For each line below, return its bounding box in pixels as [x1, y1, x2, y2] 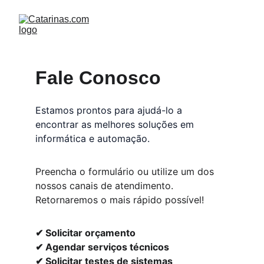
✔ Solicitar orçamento [35, 227, 136, 239]
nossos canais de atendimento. [35, 180, 176, 192]
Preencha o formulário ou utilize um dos [35, 166, 217, 177]
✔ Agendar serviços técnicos [35, 241, 169, 253]
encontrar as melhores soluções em [35, 118, 197, 130]
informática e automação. [35, 133, 150, 144]
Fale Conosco [35, 67, 166, 88]
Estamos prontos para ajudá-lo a [35, 104, 185, 116]
